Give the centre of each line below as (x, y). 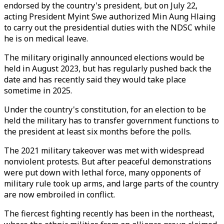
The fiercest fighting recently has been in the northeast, (109, 213)
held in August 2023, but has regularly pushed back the (108, 68)
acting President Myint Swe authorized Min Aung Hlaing (110, 16)
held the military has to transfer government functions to (111, 120)
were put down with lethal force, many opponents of (102, 172)
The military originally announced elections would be (104, 57)
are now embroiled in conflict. (59, 194)
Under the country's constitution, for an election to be (105, 109)
